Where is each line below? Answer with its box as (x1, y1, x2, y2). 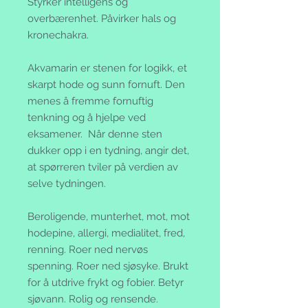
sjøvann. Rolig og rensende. (27, 292, 158, 305)
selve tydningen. (27, 177, 106, 190)
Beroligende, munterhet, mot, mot (27, 210, 190, 223)
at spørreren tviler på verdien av (27, 160, 178, 173)
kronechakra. (27, 28, 89, 41)
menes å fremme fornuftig (27, 94, 153, 107)
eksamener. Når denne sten (27, 127, 162, 140)
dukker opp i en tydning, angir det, (27, 144, 189, 157)
